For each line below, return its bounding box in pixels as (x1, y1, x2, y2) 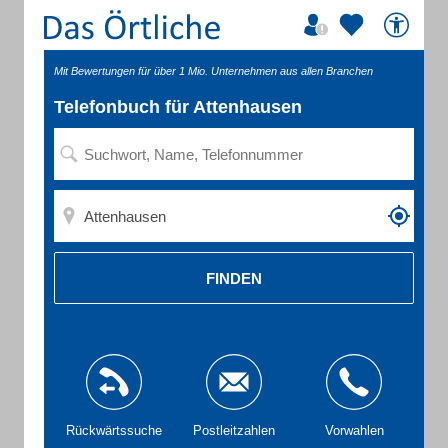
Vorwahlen (324, 423, 384, 438)
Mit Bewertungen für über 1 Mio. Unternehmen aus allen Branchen (54, 65, 373, 77)
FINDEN (206, 269, 262, 287)
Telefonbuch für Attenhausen (54, 97, 302, 117)
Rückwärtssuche (66, 423, 162, 438)
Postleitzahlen (193, 423, 275, 438)
